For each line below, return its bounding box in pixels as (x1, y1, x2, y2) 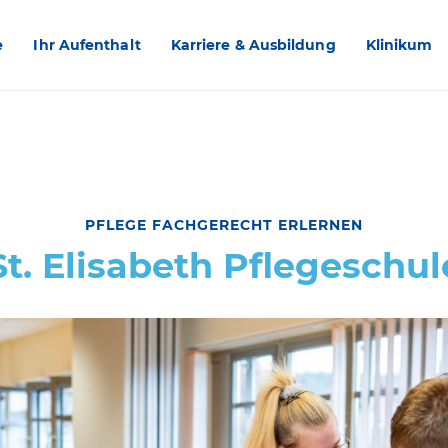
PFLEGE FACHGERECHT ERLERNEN (85, 216, 363, 234)
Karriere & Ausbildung (170, 36, 336, 54)
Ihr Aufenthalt (33, 36, 141, 54)
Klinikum (365, 36, 433, 54)
